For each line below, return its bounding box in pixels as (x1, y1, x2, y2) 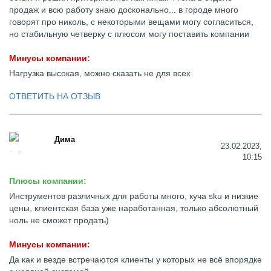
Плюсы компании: (9, 176, 87, 186)
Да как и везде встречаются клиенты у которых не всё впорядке (9, 255, 262, 264)
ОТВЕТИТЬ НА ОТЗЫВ (9, 91, 100, 101)
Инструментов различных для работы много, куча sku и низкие (9, 191, 258, 201)
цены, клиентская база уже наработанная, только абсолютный (9, 203, 258, 213)
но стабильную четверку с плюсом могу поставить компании (9, 29, 249, 39)
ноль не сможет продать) (9, 215, 109, 225)
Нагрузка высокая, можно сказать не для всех (9, 68, 191, 78)
